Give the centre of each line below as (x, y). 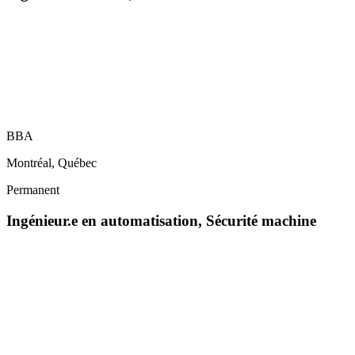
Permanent (33, 190)
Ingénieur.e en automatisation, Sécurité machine (161, 221)
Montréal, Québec (52, 163)
